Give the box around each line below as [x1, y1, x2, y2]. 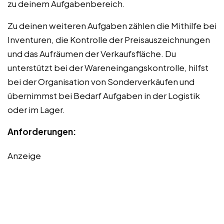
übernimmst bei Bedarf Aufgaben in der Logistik [7, 89, 200, 101]
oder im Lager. [7, 103, 65, 115]
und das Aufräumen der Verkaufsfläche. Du [7, 47, 176, 59]
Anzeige [7, 149, 41, 161]
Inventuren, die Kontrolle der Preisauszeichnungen [7, 33, 210, 45]
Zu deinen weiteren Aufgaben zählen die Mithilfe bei [7, 19, 216, 31]
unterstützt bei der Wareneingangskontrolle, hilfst [7, 61, 208, 73]
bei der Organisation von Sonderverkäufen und [7, 75, 194, 87]
